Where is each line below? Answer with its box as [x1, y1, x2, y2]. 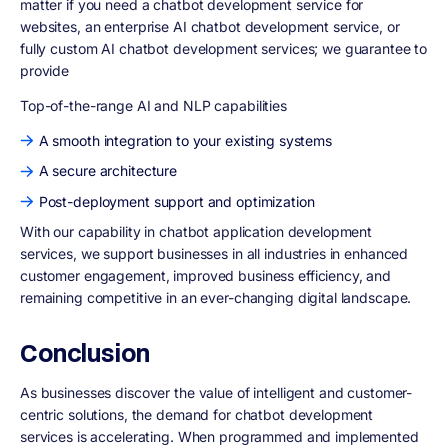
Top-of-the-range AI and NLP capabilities [20, 96, 287, 114]
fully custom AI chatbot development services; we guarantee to [20, 40, 428, 58]
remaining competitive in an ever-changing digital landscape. [20, 289, 416, 307]
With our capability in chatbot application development [20, 223, 373, 241]
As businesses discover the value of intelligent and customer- [20, 384, 413, 402]
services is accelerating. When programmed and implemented [20, 428, 419, 446]
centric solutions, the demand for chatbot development [20, 406, 374, 424]
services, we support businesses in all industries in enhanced [20, 245, 409, 263]
